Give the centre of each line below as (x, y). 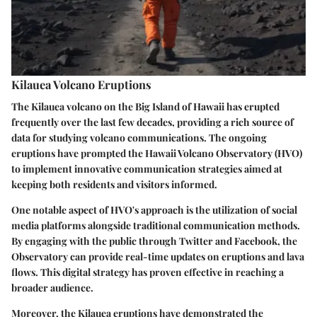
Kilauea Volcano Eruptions (81, 84)
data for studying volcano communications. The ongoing (139, 137)
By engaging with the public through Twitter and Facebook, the (154, 241)
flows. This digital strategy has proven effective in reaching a (148, 272)
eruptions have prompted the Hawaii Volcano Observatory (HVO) (157, 153)
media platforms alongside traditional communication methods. (156, 225)
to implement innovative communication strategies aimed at (147, 168)
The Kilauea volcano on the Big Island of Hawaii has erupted (145, 106)
